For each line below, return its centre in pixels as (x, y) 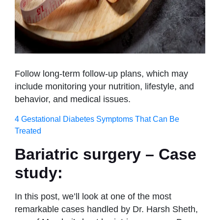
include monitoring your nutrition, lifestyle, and (104, 86)
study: (39, 173)
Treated (28, 131)
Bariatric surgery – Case (106, 154)
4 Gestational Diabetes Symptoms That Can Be (97, 119)
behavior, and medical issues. (74, 99)
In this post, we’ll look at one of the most (93, 196)
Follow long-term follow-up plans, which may (101, 73)
